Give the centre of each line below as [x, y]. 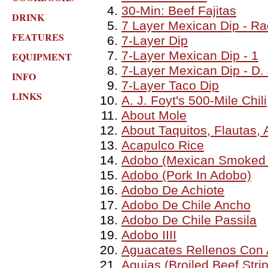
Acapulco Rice [163, 145]
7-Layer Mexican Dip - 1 [190, 56]
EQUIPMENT [42, 57]
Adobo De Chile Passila [189, 220]
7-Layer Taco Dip [170, 86]
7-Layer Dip [155, 41]
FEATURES [38, 37]
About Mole [154, 115]
